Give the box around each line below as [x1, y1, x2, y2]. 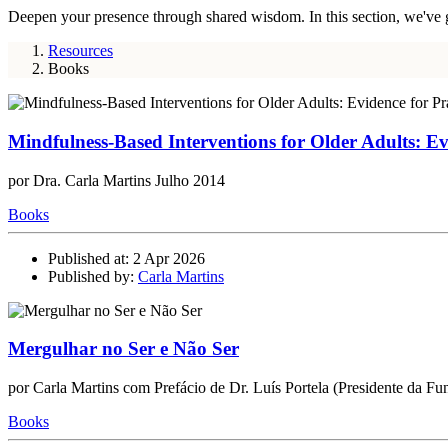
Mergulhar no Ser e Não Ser [8, 338, 239, 360]
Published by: [48, 267, 138, 285]
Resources [48, 42, 113, 60]
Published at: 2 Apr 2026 [48, 249, 205, 267]
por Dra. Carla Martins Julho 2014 [8, 171, 225, 189]
